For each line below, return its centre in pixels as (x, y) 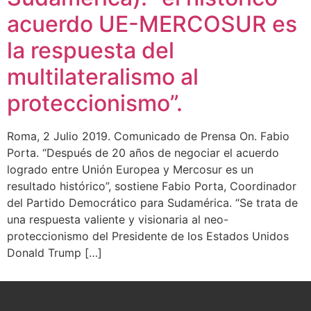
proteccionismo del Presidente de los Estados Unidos (148, 236)
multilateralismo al (103, 76)
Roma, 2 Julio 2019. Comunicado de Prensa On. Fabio (148, 136)
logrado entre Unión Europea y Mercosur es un (130, 169)
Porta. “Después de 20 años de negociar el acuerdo (143, 152)
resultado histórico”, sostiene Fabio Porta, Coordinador (152, 186)
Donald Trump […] (54, 252)
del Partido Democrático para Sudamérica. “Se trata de (152, 202)
